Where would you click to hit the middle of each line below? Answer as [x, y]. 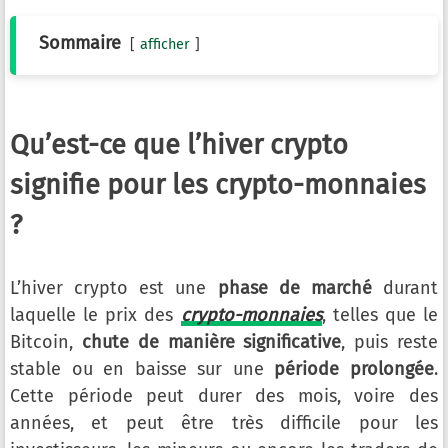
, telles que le [380, 315]
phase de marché [294, 288]
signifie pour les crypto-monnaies [218, 185]
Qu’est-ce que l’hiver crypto [179, 145]
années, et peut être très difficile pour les [224, 423]
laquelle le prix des [95, 315]
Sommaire [80, 43]
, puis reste [390, 342]
